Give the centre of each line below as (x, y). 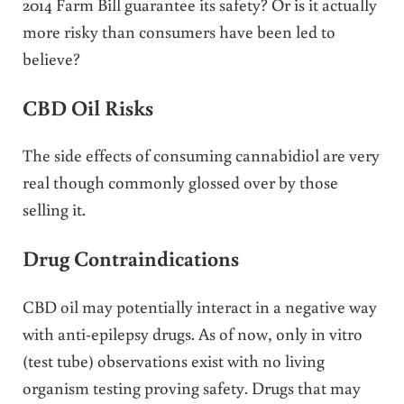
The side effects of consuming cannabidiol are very (201, 155)
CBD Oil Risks (87, 107)
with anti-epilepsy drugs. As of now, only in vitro (192, 333)
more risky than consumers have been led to (179, 31)
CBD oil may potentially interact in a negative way (199, 306)
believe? (51, 58)
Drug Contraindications (130, 257)
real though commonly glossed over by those (180, 182)
